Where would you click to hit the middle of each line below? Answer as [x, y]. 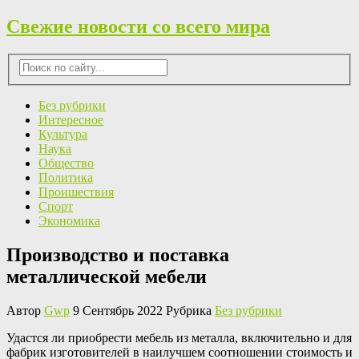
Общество [66, 163]
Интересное [71, 120]
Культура [63, 135]
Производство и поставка [118, 255]
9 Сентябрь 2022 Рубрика [142, 311]
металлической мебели [107, 277]
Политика [66, 178]
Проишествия [76, 192]
